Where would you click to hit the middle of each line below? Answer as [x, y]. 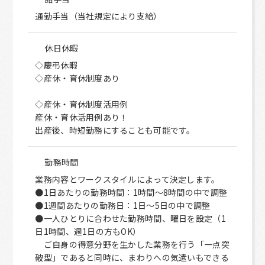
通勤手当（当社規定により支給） [98, 16]
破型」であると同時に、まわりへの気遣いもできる [132, 257]
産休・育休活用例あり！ [82, 117]
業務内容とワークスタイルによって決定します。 [127, 179]
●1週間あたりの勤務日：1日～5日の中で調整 [123, 205]
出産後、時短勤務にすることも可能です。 [115, 130]
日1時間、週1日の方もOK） [88, 231]
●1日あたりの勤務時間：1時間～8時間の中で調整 [131, 192]
